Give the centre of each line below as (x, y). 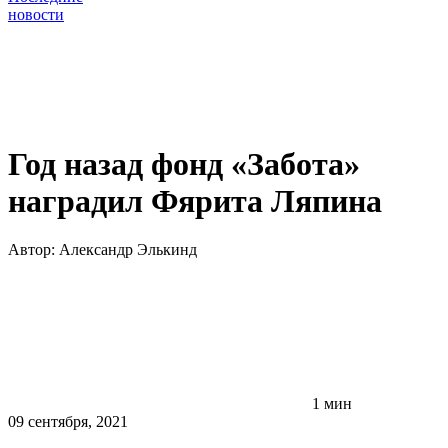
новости (36, 15)
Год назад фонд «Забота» (184, 163)
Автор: (33, 250)
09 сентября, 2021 (68, 422)
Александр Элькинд (128, 250)
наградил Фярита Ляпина (195, 200)
